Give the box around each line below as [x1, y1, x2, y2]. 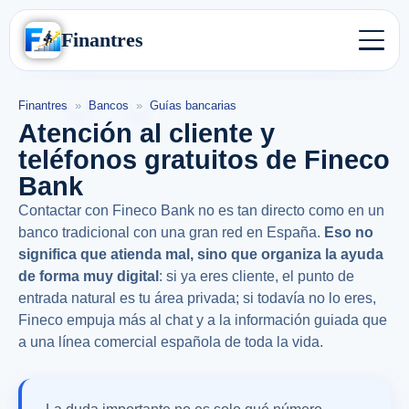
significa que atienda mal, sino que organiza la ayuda [18, 246, 383, 262]
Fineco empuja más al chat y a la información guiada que [18, 311, 387, 328]
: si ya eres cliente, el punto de [159, 267, 354, 284]
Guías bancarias [150, 98, 236, 112]
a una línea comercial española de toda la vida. [18, 333, 323, 350]
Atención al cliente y [18, 118, 275, 148]
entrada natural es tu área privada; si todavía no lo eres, [18, 289, 376, 306]
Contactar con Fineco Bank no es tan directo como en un [18, 202, 384, 218]
